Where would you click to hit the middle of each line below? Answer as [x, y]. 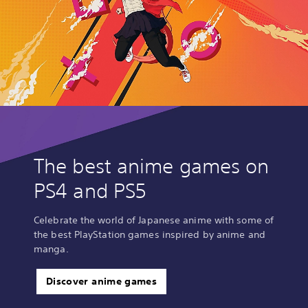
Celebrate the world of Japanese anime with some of [154, 220]
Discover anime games [101, 282]
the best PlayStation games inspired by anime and [150, 235]
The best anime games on [152, 166]
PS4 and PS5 [90, 191]
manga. [51, 249]
